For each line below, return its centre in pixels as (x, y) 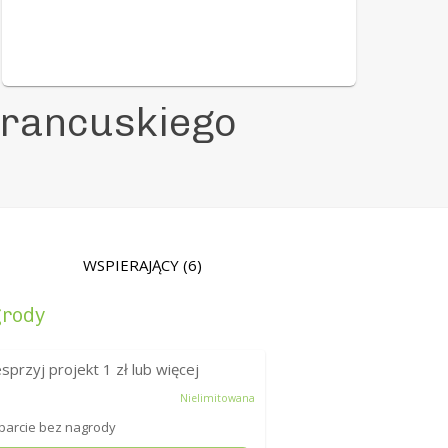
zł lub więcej (156, 369)
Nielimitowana (217, 398)
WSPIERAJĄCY (132, 265)
